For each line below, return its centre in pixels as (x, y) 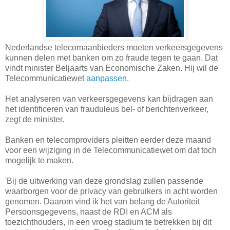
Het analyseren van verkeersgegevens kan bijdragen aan (109, 99)
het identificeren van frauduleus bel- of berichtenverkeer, (107, 109)
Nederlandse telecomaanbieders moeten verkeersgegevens (114, 48)
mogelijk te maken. (39, 161)
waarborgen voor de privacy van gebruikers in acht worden (111, 191)
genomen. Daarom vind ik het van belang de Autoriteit (102, 202)
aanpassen (107, 79)
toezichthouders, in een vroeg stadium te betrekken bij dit (108, 222)
